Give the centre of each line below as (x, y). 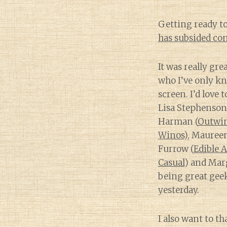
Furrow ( (176, 149)
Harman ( (178, 122)
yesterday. (179, 190)
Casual (171, 163)
